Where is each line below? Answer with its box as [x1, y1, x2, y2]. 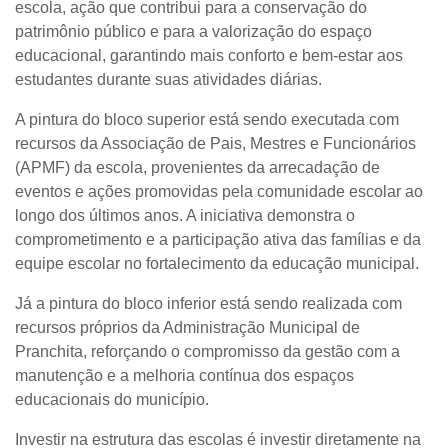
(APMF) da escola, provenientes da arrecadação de [15, 159, 380, 177]
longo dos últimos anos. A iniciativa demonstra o [15, 207, 355, 225]
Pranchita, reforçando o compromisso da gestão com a [15, 343, 400, 361]
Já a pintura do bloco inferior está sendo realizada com [15, 295, 402, 313]
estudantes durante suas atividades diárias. [15, 71, 322, 89]
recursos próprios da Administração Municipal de [15, 319, 360, 337]
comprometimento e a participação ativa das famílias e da [15, 231, 421, 249]
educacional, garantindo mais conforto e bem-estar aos [15, 47, 403, 65]
